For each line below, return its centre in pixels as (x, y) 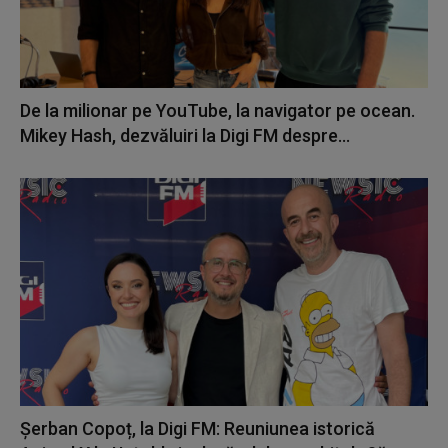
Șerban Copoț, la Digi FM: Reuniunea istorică (197, 429)
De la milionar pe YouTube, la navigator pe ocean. (217, 110)
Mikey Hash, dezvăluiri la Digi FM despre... (185, 135)
